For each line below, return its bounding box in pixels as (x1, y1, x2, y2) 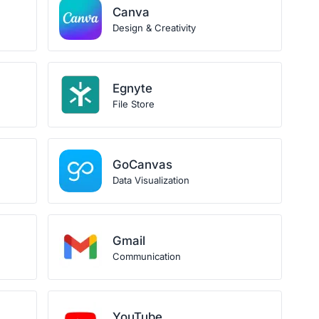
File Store (113, 98, 155, 110)
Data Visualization (113, 174, 190, 186)
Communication (113, 251, 182, 262)
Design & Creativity (113, 22, 197, 33)
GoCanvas (113, 157, 173, 172)
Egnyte (113, 81, 153, 95)
